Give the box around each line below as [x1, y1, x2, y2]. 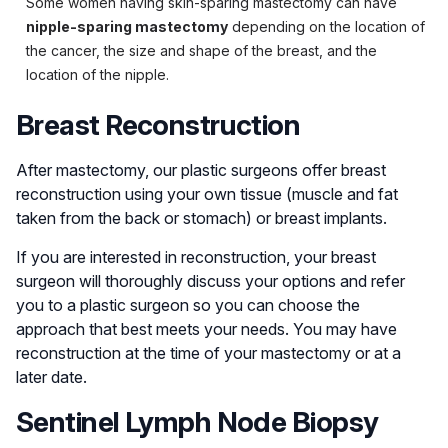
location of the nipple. [26, 65, 169, 83]
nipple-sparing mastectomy [26, 17, 228, 35]
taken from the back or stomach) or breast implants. [16, 207, 387, 228]
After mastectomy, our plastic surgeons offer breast [16, 159, 386, 180]
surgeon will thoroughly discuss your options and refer [16, 270, 405, 291]
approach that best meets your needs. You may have [16, 318, 397, 339]
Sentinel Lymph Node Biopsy [16, 404, 379, 439]
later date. [16, 366, 87, 387]
